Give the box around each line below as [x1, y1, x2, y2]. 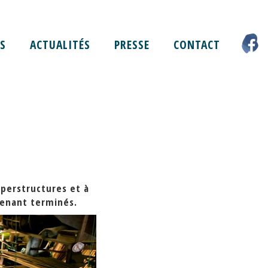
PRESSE [114, 36, 150, 53]
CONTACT [173, 36, 220, 53]
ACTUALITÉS [30, 36, 90, 53]
